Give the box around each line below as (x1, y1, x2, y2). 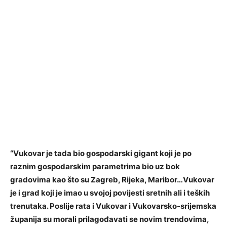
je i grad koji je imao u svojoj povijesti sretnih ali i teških (10, 188, 210, 198)
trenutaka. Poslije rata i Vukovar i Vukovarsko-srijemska (10, 201, 216, 211)
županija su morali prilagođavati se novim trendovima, (10, 214, 209, 224)
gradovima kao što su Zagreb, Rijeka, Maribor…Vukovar (10, 175, 214, 185)
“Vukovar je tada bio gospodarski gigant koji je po (10, 148, 192, 159)
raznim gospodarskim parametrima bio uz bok (10, 162, 180, 172)
